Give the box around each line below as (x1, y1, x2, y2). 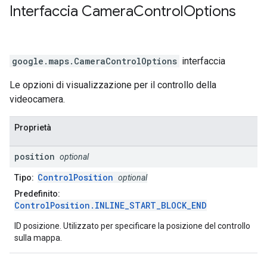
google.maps (12, 55, 69, 67)
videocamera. (10, 94, 65, 105)
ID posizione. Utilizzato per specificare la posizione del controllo (14, 221, 250, 231)
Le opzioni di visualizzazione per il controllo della (10, 79, 216, 91)
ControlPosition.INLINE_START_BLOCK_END (14, 200, 207, 212)
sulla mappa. (14, 233, 62, 243)
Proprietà (14, 123, 51, 133)
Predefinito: (14, 189, 60, 199)
